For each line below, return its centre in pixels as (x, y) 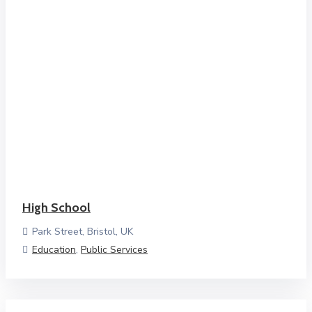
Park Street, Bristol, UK (83, 232)
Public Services (114, 250)
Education (54, 250)
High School (56, 208)
